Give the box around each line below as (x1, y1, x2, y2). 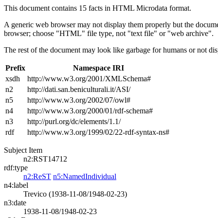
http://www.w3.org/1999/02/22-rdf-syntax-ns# (27, 128, 169, 136)
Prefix (5, 64, 25, 72)
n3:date (4, 199, 26, 207)
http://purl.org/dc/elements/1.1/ (27, 117, 121, 126)
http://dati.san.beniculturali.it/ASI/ (27, 85, 130, 93)
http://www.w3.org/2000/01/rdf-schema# (27, 107, 153, 115)
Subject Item (4, 146, 42, 154)
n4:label (4, 181, 28, 189)
